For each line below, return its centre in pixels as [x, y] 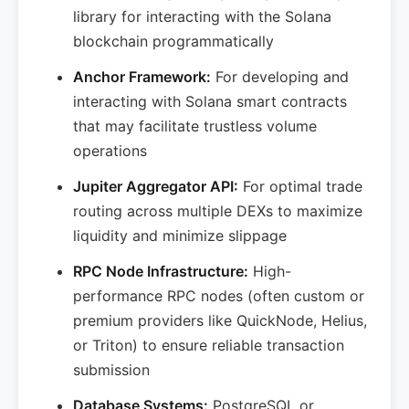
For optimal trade [300, 186]
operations [110, 151]
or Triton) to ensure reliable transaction [209, 345]
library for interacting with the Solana [202, 16]
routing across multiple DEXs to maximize [218, 211]
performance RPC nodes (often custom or [219, 296]
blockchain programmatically [173, 41]
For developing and [280, 77]
